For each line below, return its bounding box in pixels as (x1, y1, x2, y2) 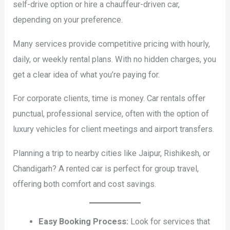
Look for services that (128, 216, 210, 226)
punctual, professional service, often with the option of (13, 109, 209, 119)
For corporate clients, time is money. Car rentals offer (13, 93, 206, 104)
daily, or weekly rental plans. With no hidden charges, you (13, 54, 217, 64)
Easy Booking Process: (38, 216, 128, 226)
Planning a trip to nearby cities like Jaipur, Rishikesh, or (13, 148, 210, 158)
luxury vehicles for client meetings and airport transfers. (13, 124, 215, 135)
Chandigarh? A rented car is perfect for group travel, (13, 163, 199, 174)
